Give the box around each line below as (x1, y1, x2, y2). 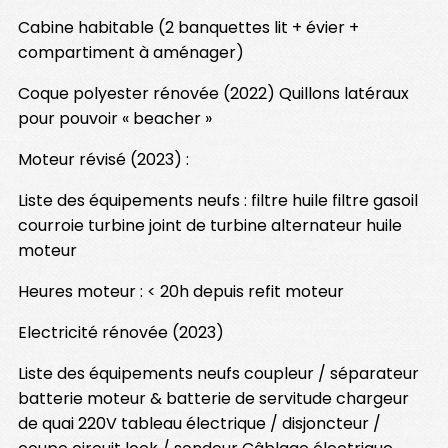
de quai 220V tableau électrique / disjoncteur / (18, 411, 381, 435)
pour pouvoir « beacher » (18, 106, 212, 130)
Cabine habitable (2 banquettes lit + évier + (18, 15, 359, 39)
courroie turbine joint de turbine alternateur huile (18, 213, 402, 237)
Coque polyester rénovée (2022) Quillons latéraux (18, 81, 409, 105)
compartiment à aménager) (18, 40, 244, 64)
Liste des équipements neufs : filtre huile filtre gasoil (18, 188, 418, 212)
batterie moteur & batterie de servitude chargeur (18, 386, 409, 410)
